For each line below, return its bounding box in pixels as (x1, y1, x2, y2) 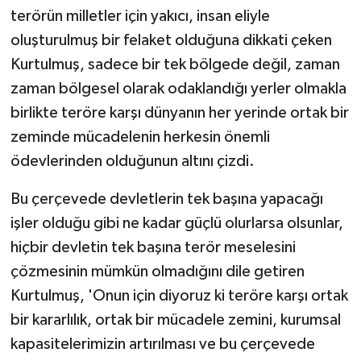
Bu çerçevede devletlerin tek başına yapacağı (10, 190, 323, 207)
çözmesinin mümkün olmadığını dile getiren (10, 263, 305, 280)
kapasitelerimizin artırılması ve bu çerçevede (10, 335, 315, 352)
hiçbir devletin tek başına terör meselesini (10, 239, 296, 255)
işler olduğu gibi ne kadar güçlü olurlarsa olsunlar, (10, 214, 343, 231)
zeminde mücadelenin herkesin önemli (10, 128, 270, 145)
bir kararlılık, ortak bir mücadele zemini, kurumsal (10, 311, 341, 328)
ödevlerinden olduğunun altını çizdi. (10, 152, 255, 169)
